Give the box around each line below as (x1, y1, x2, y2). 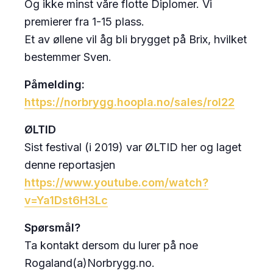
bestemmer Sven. (24, 51, 112, 64)
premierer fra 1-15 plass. (24, 15, 144, 29)
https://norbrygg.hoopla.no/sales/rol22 (24, 96, 235, 109)
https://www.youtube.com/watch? (24, 176, 208, 190)
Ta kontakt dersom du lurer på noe (24, 239, 198, 252)
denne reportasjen (24, 158, 115, 172)
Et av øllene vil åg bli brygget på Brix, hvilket (24, 33, 247, 46)
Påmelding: (24, 78, 85, 91)
